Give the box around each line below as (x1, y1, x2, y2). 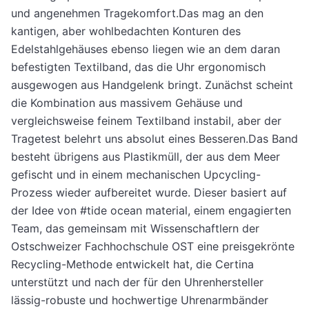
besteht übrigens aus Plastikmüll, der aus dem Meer (11, 150, 280, 164)
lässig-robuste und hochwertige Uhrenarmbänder (11, 293, 268, 308)
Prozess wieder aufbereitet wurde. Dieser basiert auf (11, 186, 287, 200)
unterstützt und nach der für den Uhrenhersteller (11, 275, 263, 290)
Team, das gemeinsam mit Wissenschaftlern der (11, 221, 259, 236)
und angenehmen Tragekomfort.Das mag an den (11, 6, 263, 21)
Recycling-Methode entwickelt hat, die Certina (11, 257, 254, 272)
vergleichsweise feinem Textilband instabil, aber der (11, 114, 281, 128)
